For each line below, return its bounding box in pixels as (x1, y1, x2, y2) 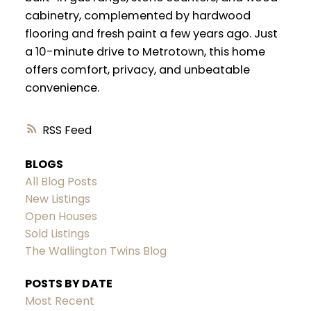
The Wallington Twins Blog (24, 243, 167, 260)
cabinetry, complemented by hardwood (24, 7, 251, 24)
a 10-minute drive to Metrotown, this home (24, 43, 265, 60)
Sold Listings (24, 226, 90, 242)
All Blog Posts (24, 174, 97, 190)
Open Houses (24, 208, 97, 225)
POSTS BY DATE (24, 276, 112, 292)
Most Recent (24, 293, 94, 310)
